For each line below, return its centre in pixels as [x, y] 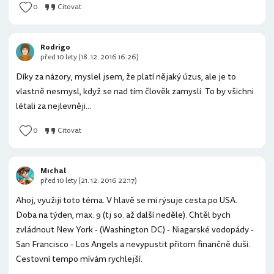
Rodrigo [55, 47]
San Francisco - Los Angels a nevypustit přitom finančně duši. [133, 244]
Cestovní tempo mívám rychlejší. [79, 259]
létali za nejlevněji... [54, 106]
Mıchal [53, 171]
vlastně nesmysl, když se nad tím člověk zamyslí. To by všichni [135, 91]
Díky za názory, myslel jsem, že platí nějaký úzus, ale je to [126, 77]
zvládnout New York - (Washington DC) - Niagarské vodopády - [135, 230]
